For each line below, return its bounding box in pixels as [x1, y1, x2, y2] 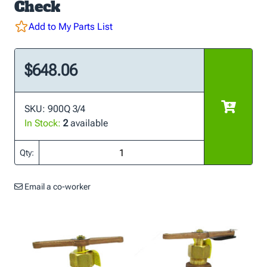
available [68, 117, 108, 129]
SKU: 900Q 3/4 [24, 103, 85, 114]
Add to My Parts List [29, 21, 113, 32]
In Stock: [24, 117, 61, 129]
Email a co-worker [23, 182, 91, 191]
